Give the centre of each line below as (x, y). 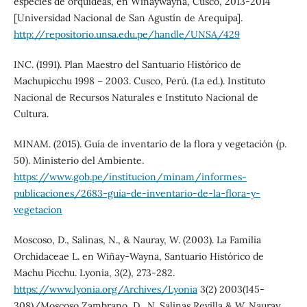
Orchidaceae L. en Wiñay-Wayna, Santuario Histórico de (138, 256)
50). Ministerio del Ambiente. (78, 160)
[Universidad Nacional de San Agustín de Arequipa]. (128, 17)
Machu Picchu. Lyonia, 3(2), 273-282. (94, 272)
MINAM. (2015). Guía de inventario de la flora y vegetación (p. (150, 144)
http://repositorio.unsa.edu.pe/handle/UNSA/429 (126, 34)
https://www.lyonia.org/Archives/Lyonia (105, 289)
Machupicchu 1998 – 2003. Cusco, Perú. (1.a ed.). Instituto (139, 81)
